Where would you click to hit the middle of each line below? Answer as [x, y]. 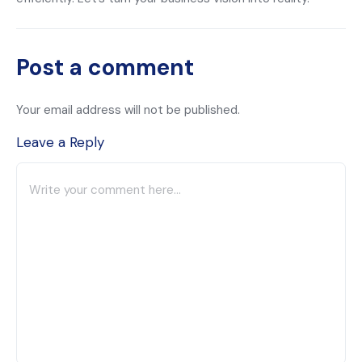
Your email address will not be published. [128, 110]
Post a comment [105, 67]
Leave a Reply [60, 142]
